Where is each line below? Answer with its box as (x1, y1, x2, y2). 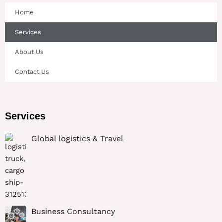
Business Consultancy (31, 207, 115, 217)
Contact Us (15, 68, 49, 76)
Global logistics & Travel (31, 134, 123, 144)
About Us (15, 48, 44, 56)
